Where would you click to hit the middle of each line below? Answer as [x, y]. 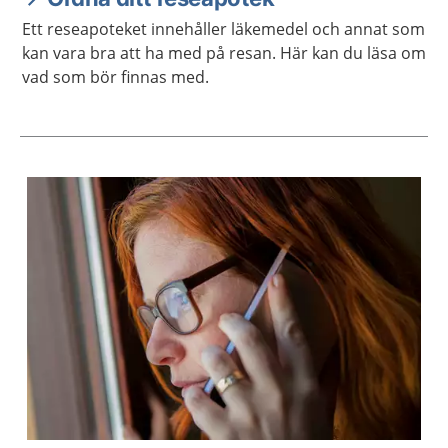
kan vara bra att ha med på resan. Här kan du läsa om [224, 53]
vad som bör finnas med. [115, 77]
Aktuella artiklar [104, 210]
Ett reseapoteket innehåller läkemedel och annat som [223, 29]
